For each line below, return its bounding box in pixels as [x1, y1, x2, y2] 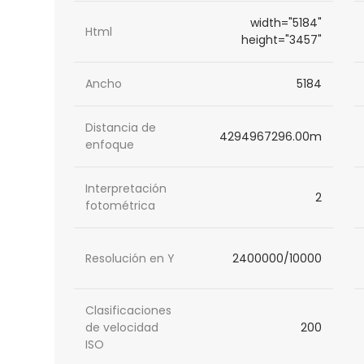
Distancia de [85, 119, 157, 136]
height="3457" [240, 32, 322, 49]
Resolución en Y [85, 249, 175, 266]
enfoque [85, 136, 135, 154]
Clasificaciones [85, 302, 172, 319]
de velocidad [85, 319, 159, 336]
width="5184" [249, 15, 322, 32]
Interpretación [85, 180, 167, 197]
